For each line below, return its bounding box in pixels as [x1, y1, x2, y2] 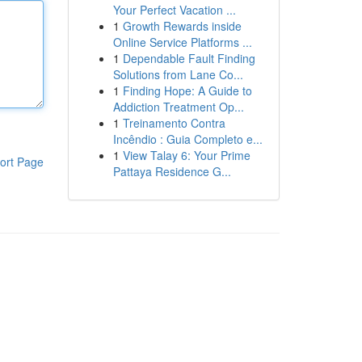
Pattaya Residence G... [112, 163, 231, 179]
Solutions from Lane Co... [112, 66, 243, 82]
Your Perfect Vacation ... [112, 2, 236, 18]
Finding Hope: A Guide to [122, 82, 252, 99]
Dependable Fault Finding [122, 50, 255, 66]
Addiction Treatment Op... [112, 99, 244, 115]
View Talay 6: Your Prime [122, 147, 250, 163]
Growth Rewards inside [122, 18, 242, 34]
